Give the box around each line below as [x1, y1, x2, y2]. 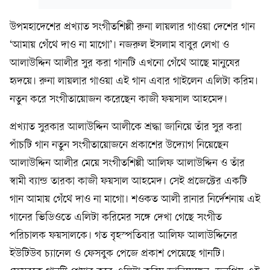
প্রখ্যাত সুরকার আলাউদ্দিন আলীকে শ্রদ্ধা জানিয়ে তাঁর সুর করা [10, 122, 242, 133]
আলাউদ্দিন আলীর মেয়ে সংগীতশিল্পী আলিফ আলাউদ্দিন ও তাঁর [10, 158, 245, 169]
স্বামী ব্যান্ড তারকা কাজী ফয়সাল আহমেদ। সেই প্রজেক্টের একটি [10, 176, 247, 187]
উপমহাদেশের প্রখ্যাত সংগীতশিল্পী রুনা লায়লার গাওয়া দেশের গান [10, 22, 255, 33]
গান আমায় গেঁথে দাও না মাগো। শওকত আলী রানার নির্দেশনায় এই [10, 194, 260, 206]
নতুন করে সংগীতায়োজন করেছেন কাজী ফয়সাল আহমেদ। [10, 94, 227, 105]
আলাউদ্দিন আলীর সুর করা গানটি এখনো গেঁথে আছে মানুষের [10, 58, 240, 69]
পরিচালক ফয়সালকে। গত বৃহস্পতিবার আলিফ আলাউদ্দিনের [10, 230, 237, 242]
